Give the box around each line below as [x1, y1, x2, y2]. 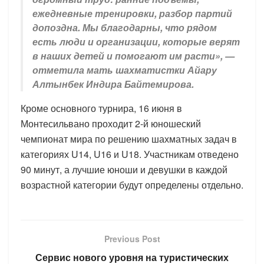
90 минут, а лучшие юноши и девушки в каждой [21, 162, 227, 176]
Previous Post [104, 232, 160, 245]
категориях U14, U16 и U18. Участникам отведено [21, 147, 239, 161]
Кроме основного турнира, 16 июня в [21, 101, 182, 115]
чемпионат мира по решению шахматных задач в [21, 131, 237, 146]
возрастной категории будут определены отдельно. [21, 177, 243, 192]
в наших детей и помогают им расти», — [32, 48, 235, 62]
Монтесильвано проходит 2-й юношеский [21, 116, 201, 130]
